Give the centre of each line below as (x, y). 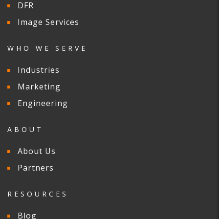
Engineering (43, 103)
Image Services (48, 22)
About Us (37, 151)
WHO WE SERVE (47, 48)
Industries (39, 70)
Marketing (39, 87)
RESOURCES (38, 194)
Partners (36, 168)
